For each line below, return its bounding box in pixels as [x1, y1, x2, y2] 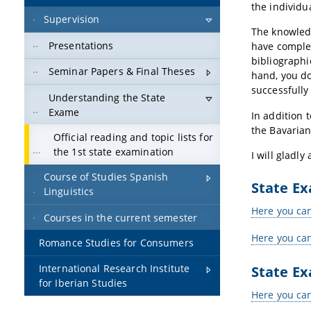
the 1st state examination [53, 144, 174, 158]
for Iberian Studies [38, 276, 128, 290]
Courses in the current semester [43, 210, 198, 224]
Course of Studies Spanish [43, 170, 169, 184]
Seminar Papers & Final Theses [48, 65, 195, 78]
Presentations [48, 38, 114, 52]
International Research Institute [38, 262, 190, 276]
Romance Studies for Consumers [38, 236, 194, 250]
